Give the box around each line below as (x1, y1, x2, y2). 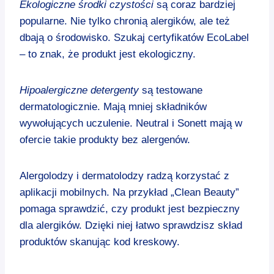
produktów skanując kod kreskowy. (20, 235, 180, 248)
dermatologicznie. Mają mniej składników (20, 100, 207, 113)
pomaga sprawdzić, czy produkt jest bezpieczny (20, 202, 240, 215)
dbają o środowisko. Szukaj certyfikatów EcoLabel (20, 31, 249, 43)
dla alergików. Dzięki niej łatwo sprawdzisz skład (20, 219, 242, 231)
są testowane (139, 84, 202, 96)
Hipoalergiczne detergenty (20, 84, 139, 96)
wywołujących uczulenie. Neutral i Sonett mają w (20, 117, 242, 129)
